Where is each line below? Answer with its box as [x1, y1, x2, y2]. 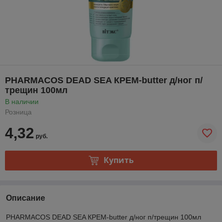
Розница [5, 108, 32, 116]
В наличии [5, 97, 39, 106]
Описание [6, 193, 45, 202]
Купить [103, 155, 134, 166]
